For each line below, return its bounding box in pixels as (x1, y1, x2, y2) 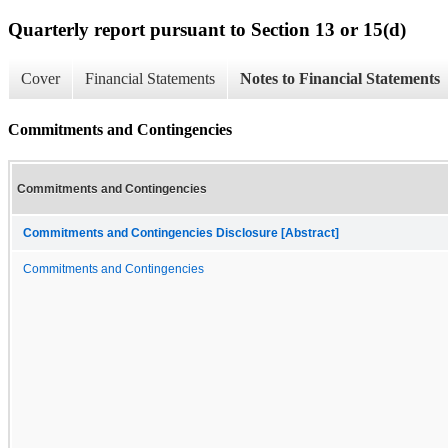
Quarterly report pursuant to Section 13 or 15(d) (8, 18, 406, 40)
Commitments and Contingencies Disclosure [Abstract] (23, 226, 339, 239)
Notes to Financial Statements (240, 70, 440, 88)
